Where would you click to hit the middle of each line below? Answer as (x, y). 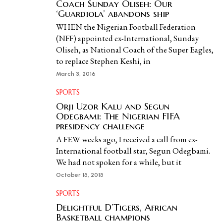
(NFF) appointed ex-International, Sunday (128, 38)
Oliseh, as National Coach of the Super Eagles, (135, 50)
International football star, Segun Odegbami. (133, 151)
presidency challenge (101, 126)
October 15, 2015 (80, 175)
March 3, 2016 (76, 74)
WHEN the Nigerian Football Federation (126, 27)
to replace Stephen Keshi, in (104, 61)
